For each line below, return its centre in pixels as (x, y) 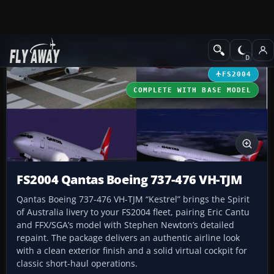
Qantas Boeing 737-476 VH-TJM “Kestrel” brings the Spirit (133, 199)
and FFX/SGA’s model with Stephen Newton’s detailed (125, 225)
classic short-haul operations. (77, 264)
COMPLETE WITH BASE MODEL (192, 90)
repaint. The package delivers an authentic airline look (128, 238)
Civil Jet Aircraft (236, 47)
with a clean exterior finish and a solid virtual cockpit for (132, 251)
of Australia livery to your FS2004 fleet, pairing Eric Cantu (133, 212)
